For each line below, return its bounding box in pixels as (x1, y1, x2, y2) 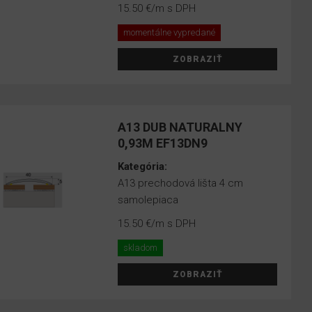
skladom (123, 242, 158, 253)
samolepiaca (118, 194, 179, 206)
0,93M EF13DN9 (118, 136, 208, 150)
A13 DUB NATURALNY (118, 120, 243, 134)
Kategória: (118, 160, 171, 173)
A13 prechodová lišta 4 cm (118, 177, 244, 189)
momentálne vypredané (123, 27, 216, 38)
